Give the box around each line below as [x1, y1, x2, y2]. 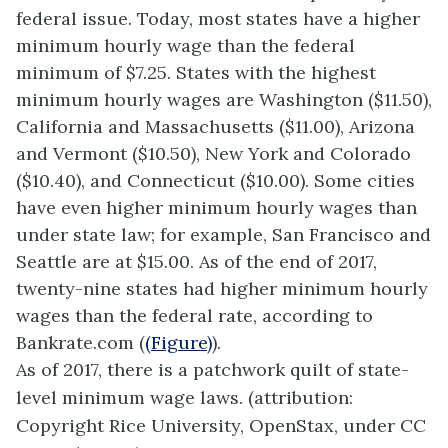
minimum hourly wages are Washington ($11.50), [16, 88, 432, 112]
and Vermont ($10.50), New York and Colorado [16, 142, 411, 166]
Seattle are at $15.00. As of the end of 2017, [16, 250, 377, 274]
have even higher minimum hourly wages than [16, 196, 417, 220]
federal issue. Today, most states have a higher [16, 7, 420, 31]
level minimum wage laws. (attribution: [16, 386, 353, 410]
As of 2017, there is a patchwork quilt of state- [16, 358, 409, 382]
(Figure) [145, 331, 212, 355]
